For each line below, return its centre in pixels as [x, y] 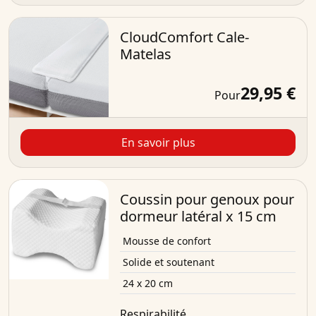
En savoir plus [158, 143]
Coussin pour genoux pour [207, 200]
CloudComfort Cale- [184, 37]
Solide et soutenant [168, 262]
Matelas [145, 54]
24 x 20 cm [147, 284]
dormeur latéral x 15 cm [198, 217]
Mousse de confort [166, 241]
